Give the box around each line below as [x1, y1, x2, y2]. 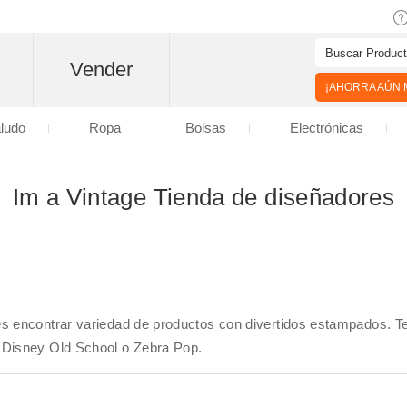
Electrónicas [290, 120, 363, 135]
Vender [70, 58, 133, 81]
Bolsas [184, 120, 226, 135]
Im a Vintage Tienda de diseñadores [12, 184, 395, 211]
